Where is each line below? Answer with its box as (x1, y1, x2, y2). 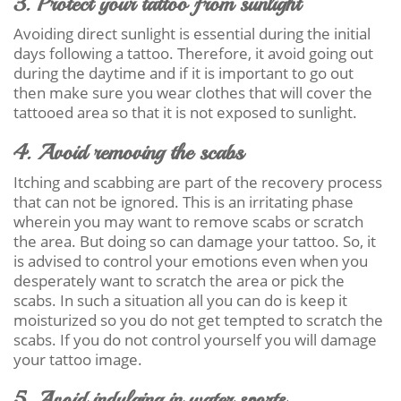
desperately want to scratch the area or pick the (13, 269, 345, 291)
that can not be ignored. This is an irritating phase (13, 191, 354, 212)
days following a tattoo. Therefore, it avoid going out (13, 42, 373, 64)
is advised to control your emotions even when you (13, 250, 368, 271)
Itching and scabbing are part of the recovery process (13, 171, 382, 192)
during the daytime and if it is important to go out (13, 62, 354, 83)
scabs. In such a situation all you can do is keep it (13, 289, 347, 311)
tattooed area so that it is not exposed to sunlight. (13, 101, 357, 123)
